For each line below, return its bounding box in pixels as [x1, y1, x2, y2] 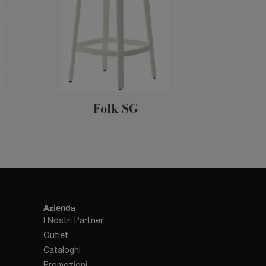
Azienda [43, 202, 75, 213]
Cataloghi [43, 245, 81, 255]
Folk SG [93, 99, 138, 118]
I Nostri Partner [43, 216, 103, 226]
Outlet [43, 230, 68, 240]
